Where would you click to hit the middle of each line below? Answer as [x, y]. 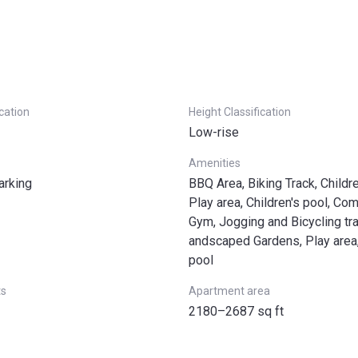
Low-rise [214, 132]
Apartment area [229, 291]
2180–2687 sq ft [236, 311]
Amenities [215, 163]
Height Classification [240, 112]
